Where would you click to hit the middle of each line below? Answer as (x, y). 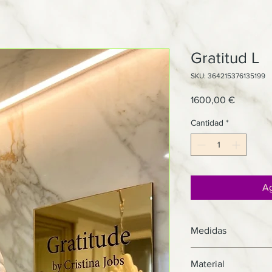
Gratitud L (225, 57)
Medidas (209, 230)
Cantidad (207, 122)
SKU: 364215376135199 (228, 76)
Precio (248, 99)
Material (208, 263)
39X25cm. (222, 253)
